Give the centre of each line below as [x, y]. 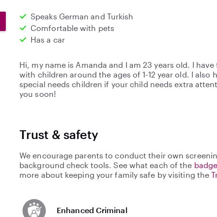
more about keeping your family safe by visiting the [116, 175]
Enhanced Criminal [92, 210]
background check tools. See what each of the [107, 165]
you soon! [38, 94]
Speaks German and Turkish [82, 16]
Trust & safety [59, 134]
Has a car [48, 39]
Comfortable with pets [73, 28]
